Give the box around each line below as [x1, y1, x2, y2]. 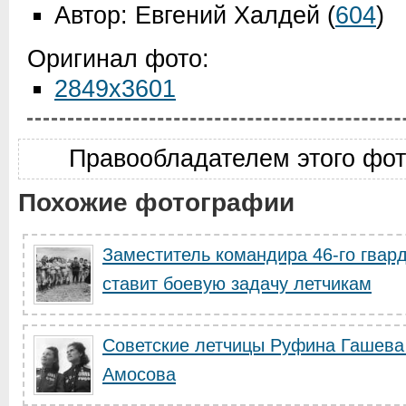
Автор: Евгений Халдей [54, 2, 320, 29]
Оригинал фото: [27, 45, 209, 72]
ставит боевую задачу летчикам [102, 274, 372, 294]
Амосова [102, 364, 176, 384]
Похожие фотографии [18, 188, 295, 217]
